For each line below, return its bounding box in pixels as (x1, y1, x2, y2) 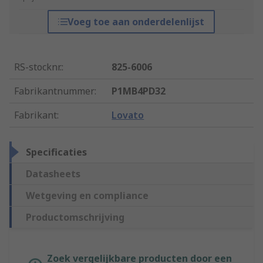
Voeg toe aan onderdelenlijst (68, 15, 205, 29)
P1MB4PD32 (112, 85, 166, 98)
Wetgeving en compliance (26, 189, 149, 203)
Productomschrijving (26, 211, 124, 224)
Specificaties (26, 146, 87, 159)
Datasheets (26, 167, 80, 181)
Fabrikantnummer (14, 85, 95, 98)
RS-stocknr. (14, 60, 62, 74)
